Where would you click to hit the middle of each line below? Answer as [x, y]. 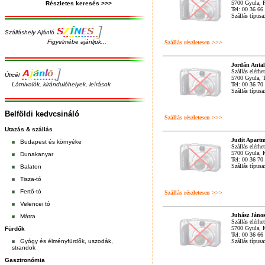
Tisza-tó [31, 179]
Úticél [12, 75]
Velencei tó [35, 204]
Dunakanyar [37, 154]
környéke [69, 142]
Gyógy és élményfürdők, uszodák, [67, 241]
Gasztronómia [25, 260]
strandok [20, 248]
